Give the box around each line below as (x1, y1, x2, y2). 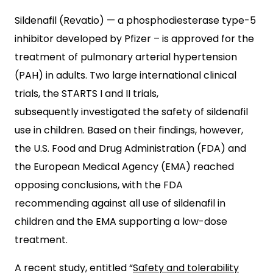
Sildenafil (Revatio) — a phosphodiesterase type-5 (15, 13, 256, 27)
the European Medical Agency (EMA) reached (15, 160, 234, 174)
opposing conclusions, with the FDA (15, 178, 183, 192)
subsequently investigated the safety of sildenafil (15, 105, 248, 119)
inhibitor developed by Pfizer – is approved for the (15, 32, 254, 46)
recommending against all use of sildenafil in (15, 196, 225, 210)
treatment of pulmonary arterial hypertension (15, 50, 237, 64)
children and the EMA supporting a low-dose (15, 214, 227, 229)
